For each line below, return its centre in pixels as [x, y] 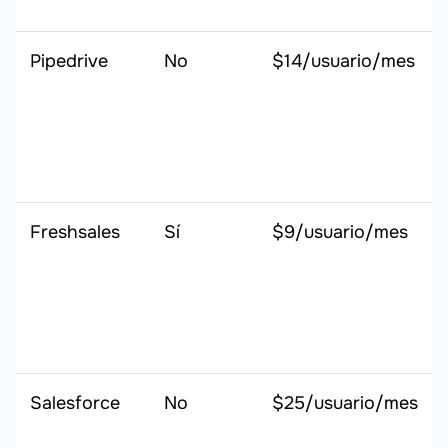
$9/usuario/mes [340, 232]
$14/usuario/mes [343, 61]
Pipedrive [69, 61]
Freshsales [75, 232]
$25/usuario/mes [345, 403]
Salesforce [75, 403]
